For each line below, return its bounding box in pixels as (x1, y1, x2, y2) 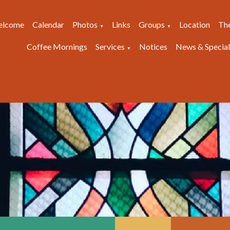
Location (179, 20, 210, 29)
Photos (72, 20, 98, 29)
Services (95, 42, 125, 51)
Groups (139, 20, 165, 29)
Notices (139, 42, 167, 51)
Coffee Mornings (26, 42, 87, 51)
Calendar (32, 20, 64, 29)
